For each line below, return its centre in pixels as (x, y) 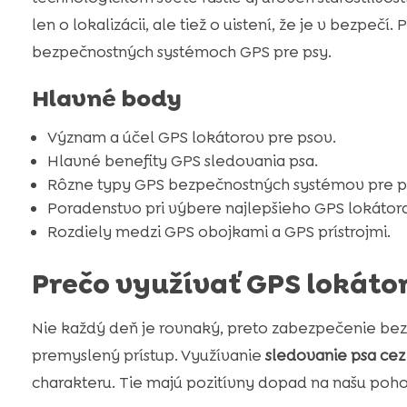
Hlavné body (106, 99)
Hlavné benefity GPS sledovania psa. (182, 161)
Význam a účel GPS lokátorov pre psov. (191, 138)
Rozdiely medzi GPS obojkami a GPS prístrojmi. (218, 232)
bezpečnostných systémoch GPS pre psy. (181, 52)
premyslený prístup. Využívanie (148, 356)
